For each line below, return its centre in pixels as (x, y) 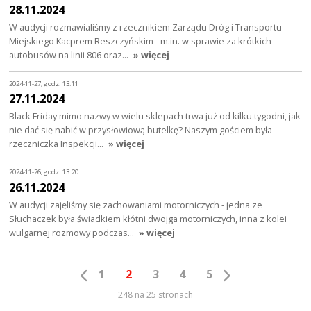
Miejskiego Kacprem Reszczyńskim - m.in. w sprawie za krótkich (141, 41)
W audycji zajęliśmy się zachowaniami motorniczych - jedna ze (136, 204)
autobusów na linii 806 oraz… (70, 55)
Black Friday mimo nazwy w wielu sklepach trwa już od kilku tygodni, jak (155, 116)
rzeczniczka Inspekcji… (58, 144)
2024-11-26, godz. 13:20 (44, 172)
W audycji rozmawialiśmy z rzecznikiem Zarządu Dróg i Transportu (146, 27)
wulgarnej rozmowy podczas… (73, 232)
